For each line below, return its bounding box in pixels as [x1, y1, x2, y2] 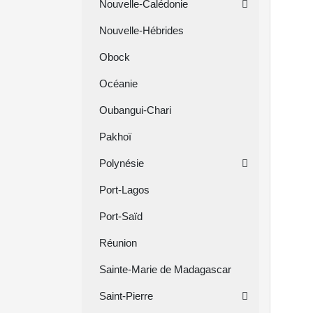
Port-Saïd [99, 210, 143, 222]
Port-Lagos [99, 184, 150, 196]
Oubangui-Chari [99, 104, 171, 116]
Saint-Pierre [99, 290, 153, 302]
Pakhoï [99, 131, 131, 143]
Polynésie [99, 157, 144, 169]
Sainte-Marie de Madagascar [99, 263, 231, 275]
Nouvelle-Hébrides [99, 24, 184, 36]
